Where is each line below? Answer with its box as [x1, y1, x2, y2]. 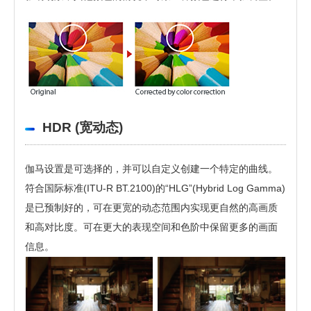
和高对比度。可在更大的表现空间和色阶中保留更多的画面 [25, 221, 278, 233]
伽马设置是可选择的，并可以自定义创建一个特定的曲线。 [25, 163, 278, 175]
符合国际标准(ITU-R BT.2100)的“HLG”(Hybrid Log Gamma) [25, 183, 285, 194]
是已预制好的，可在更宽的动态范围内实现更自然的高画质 [25, 202, 278, 214]
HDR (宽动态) [42, 120, 123, 135]
